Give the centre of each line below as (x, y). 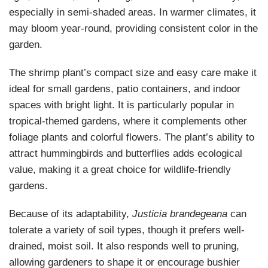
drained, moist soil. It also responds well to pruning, (124, 246)
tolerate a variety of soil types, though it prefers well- (127, 230)
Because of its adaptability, (71, 214)
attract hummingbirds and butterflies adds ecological (126, 153)
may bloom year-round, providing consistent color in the (134, 28)
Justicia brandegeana (180, 214)
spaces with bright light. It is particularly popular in (122, 105)
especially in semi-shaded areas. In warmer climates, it (133, 12)
